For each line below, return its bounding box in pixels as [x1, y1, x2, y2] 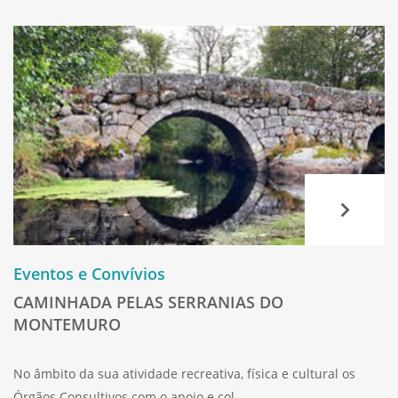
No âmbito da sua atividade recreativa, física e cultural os [13, 364, 355, 382]
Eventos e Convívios [13, 262, 165, 284]
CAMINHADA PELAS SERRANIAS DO [13, 291, 283, 313]
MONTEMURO [13, 313, 121, 335]
